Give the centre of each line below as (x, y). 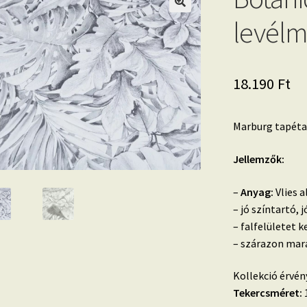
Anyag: (257, 192)
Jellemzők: (258, 159)
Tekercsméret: (267, 293)
